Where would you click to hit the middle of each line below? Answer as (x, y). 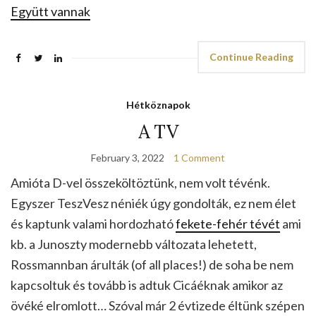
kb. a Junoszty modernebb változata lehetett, (134, 244)
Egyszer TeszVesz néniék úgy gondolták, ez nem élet (153, 203)
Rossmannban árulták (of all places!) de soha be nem (152, 265)
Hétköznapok (158, 105)
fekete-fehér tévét (228, 224)
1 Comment (199, 158)
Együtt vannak (50, 12)
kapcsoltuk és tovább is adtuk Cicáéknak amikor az (147, 285)
